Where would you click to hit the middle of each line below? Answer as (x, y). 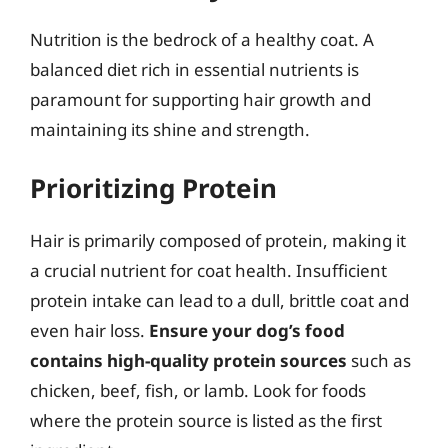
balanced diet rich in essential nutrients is (194, 69)
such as (379, 360)
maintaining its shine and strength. (170, 129)
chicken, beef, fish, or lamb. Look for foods (198, 390)
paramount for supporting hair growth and (200, 99)
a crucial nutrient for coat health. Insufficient (208, 270)
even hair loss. (89, 330)
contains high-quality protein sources (188, 360)
